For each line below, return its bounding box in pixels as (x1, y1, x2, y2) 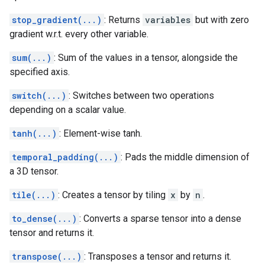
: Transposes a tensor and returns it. (84, 251, 231, 262)
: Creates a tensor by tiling (58, 189, 168, 201)
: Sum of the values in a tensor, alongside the (54, 52, 238, 63)
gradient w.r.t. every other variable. (9, 28, 148, 40)
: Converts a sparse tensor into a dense (79, 213, 241, 224)
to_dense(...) (12, 213, 77, 224)
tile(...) (12, 189, 56, 201)
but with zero (193, 14, 249, 25)
